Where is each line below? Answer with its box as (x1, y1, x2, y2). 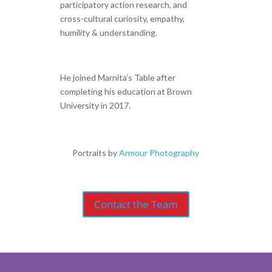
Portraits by (72, 148, 120, 158)
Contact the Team (93, 197, 178, 211)
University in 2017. (59, 100, 131, 111)
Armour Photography (119, 148, 200, 158)
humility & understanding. (59, 27, 157, 38)
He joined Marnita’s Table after (59, 72, 175, 83)
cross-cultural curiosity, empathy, (59, 13, 185, 24)
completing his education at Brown (59, 86, 192, 97)
